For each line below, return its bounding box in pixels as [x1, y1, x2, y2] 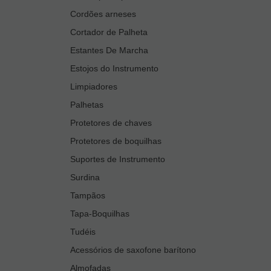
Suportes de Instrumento [70, 154, 165, 165]
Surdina [70, 172, 100, 183]
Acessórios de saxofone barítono [70, 245, 196, 255]
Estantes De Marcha [70, 45, 148, 56]
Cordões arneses [70, 9, 136, 19]
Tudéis [70, 227, 96, 237]
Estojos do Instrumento [70, 64, 158, 74]
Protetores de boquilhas [70, 136, 162, 146]
